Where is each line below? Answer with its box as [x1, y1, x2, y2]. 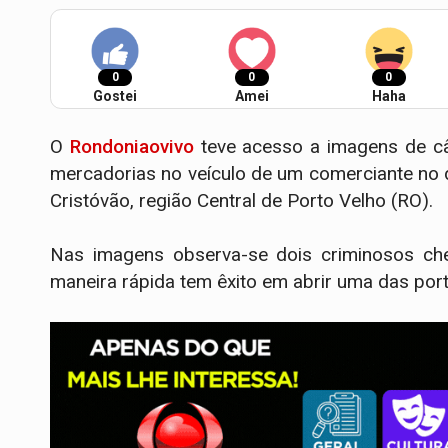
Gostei [93, 87, 137, 104]
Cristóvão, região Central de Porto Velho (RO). [50, 188, 433, 212]
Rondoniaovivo [69, 134, 194, 158]
